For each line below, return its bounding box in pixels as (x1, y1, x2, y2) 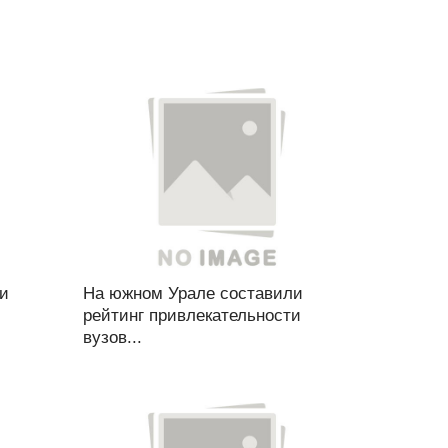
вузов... (82, 328, 142, 347)
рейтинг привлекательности (82, 306, 301, 325)
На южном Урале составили (82, 284, 303, 303)
